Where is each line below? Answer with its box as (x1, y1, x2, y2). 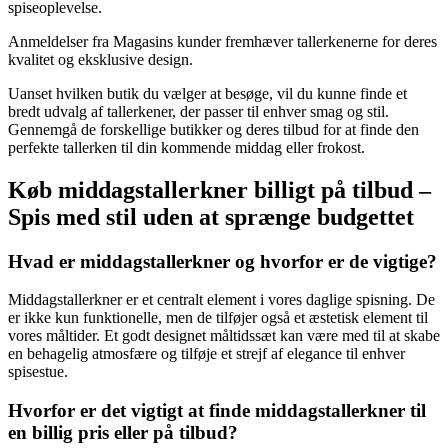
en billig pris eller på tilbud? (8, 422, 238, 444)
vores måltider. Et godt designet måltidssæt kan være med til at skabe (8, 327, 440, 345)
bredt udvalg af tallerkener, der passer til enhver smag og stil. (8, 102, 389, 120)
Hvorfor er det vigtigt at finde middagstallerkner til (8, 400, 426, 422)
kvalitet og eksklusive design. (8, 50, 193, 68)
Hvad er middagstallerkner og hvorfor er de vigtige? (8, 250, 437, 272)
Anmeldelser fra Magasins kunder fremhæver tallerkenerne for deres (8, 32, 437, 50)
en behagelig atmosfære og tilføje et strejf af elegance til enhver (8, 345, 405, 363)
